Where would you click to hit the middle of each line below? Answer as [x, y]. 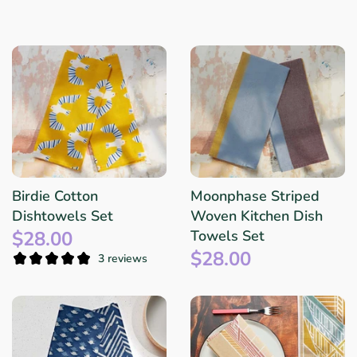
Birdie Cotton [55, 196]
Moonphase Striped [255, 196]
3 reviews [123, 258]
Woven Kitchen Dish [257, 216]
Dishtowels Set [63, 216]
